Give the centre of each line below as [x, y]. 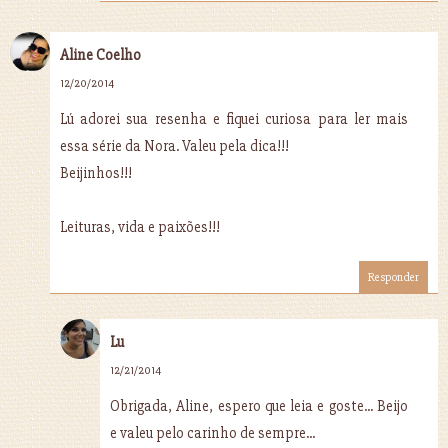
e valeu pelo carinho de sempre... [212, 432]
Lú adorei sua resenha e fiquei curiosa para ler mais [234, 118]
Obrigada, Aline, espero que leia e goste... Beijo [259, 405]
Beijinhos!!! [96, 172]
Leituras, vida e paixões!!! [140, 226]
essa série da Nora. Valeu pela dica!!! [174, 145]
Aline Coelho [100, 54]
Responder [393, 277]
